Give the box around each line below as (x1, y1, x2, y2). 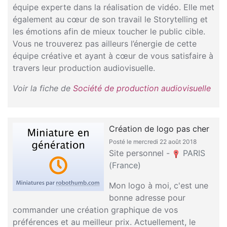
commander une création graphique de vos (13, 205, 178, 215)
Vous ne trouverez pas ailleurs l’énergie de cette (13, 39, 197, 49)
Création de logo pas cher (109, 124, 209, 134)
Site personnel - (109, 148, 172, 158)
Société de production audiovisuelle (73, 83, 211, 93)
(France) (109, 160, 141, 170)
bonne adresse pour (109, 193, 185, 203)
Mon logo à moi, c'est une (109, 180, 208, 191)
